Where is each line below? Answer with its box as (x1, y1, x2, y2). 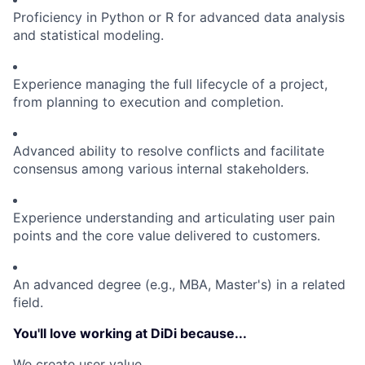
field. (13, 294, 43, 311)
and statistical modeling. (13, 27, 164, 44)
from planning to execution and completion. (13, 94, 284, 111)
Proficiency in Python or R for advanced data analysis (13, 9, 345, 26)
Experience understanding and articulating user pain (13, 209, 335, 226)
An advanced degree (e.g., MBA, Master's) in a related (13, 276, 345, 293)
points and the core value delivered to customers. (13, 227, 320, 244)
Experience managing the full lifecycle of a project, (13, 76, 328, 93)
